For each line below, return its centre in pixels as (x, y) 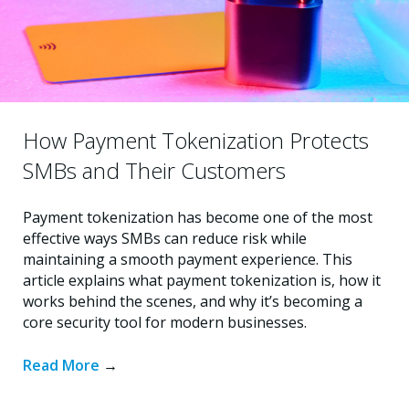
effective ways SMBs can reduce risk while (165, 238)
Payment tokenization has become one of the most (198, 217)
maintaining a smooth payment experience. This (188, 259)
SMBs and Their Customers (154, 170)
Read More (63, 365)
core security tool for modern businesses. (165, 322)
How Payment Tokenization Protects (196, 140)
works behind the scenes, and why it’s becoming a (193, 301)
